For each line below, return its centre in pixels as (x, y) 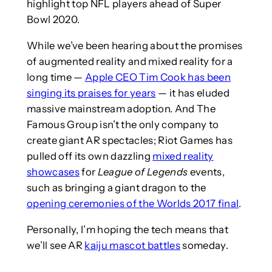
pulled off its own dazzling (90, 156)
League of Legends (143, 172)
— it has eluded (192, 93)
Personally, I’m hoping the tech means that (127, 229)
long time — (56, 77)
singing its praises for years (91, 93)
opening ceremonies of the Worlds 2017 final (133, 204)
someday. (204, 245)
